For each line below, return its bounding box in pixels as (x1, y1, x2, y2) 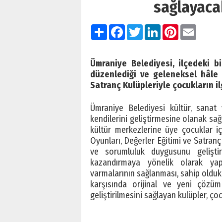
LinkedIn (161, 23, 191, 34)
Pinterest (178, 23, 211, 34)
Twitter (143, 23, 168, 34)
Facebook (125, 23, 160, 34)
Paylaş (107, 23, 130, 34)
